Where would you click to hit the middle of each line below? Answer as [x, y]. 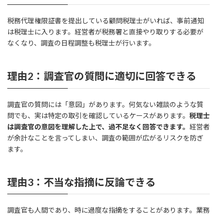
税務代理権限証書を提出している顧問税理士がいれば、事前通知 [106, 21]
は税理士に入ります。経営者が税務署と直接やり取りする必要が [105, 32]
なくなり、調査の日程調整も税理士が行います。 [81, 43]
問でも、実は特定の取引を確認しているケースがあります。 [98, 115]
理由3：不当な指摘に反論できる [81, 182]
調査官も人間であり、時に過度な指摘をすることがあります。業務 [108, 210]
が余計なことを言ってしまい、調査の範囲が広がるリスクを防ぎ [105, 138]
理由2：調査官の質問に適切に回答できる [102, 76]
